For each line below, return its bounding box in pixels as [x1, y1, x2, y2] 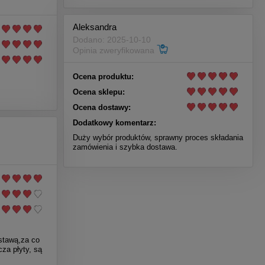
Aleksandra [73, 22, 117, 33]
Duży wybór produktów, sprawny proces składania [73, 132, 243, 142]
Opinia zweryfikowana [73, 46, 157, 56]
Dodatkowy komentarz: [73, 118, 156, 127]
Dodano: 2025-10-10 [73, 35, 151, 45]
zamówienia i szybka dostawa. [73, 142, 177, 151]
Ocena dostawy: [73, 102, 131, 112]
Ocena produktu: [73, 72, 134, 81]
